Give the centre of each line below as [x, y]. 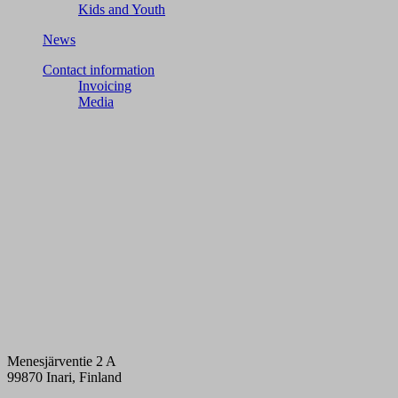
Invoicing [105, 86]
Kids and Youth [122, 10]
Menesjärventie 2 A [62, 362]
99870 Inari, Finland [64, 378]
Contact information [99, 70]
